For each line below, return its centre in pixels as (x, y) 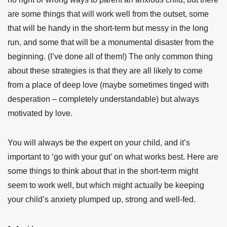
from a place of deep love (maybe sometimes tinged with (108, 85)
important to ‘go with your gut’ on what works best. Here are (113, 157)
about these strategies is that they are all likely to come (105, 71)
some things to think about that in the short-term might (103, 171)
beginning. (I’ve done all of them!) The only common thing (110, 56)
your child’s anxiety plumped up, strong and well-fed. (102, 199)
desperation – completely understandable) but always (103, 99)
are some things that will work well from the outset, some (108, 14)
